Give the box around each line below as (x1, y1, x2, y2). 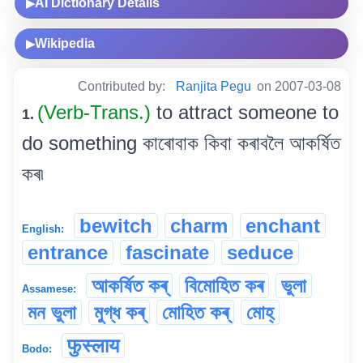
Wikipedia (35, 36, 95, 50)
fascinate (126, 241, 209, 263)
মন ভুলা (28, 301, 76, 323)
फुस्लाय (67, 334, 119, 357)
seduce (227, 241, 293, 263)
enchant (246, 214, 320, 237)
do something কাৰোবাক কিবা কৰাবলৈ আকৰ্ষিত (22, 131, 340, 154)
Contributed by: (78, 79, 169, 93)
